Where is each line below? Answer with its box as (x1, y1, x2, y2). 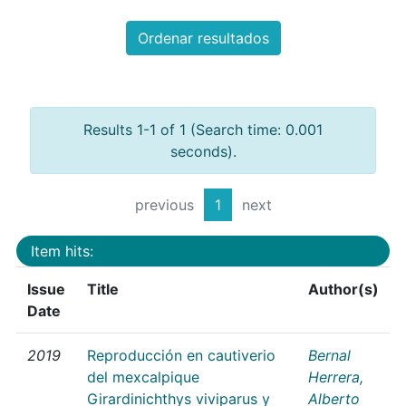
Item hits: (31, 241, 93, 260)
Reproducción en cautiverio (87, 345, 275, 364)
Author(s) (308, 279, 379, 298)
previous (134, 196, 194, 215)
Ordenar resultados (137, 29, 269, 48)
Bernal (308, 345, 351, 364)
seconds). (169, 142, 237, 161)
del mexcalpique (87, 367, 199, 386)
